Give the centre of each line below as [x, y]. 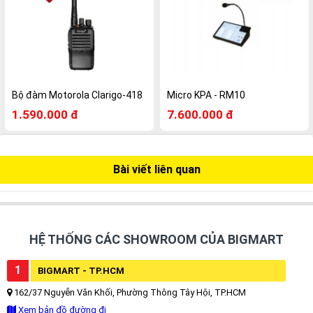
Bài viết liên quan [156, 169]
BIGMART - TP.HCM [81, 270]
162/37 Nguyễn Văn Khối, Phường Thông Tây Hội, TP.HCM [129, 292]
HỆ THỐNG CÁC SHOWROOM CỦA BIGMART [156, 239]
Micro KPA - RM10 [206, 95]
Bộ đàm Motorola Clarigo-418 [77, 95]
